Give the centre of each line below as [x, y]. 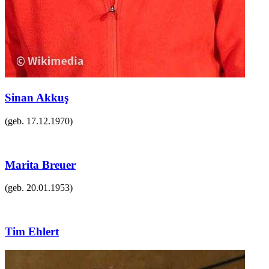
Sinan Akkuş [37, 98]
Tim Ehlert [32, 231]
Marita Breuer [40, 165]
